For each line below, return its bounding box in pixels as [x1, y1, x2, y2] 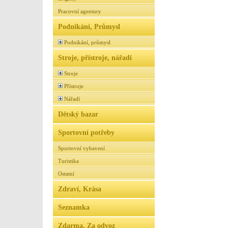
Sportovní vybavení [58, 145, 105, 151]
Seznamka [58, 203, 90, 211]
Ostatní [58, 170, 74, 177]
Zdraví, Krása [58, 185, 101, 193]
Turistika [58, 158, 79, 164]
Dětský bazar [58, 110, 98, 118]
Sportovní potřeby [58, 128, 115, 136]
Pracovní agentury [58, 8, 101, 14]
